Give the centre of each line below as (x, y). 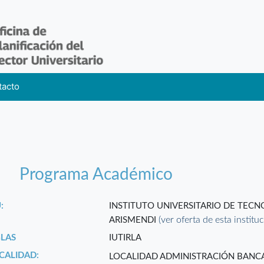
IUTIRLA (126, 238)
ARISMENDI (134, 220)
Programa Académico (96, 175)
